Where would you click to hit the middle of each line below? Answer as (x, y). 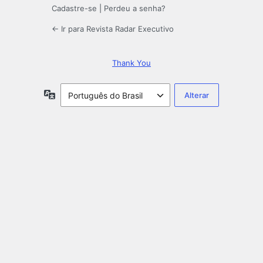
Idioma (68, 94)
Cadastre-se (74, 9)
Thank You (131, 63)
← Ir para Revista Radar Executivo (113, 29)
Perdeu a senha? (135, 9)
